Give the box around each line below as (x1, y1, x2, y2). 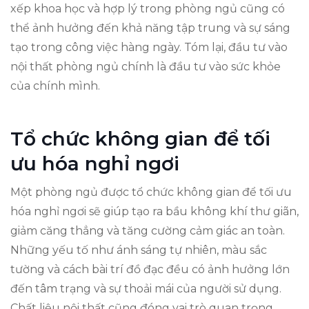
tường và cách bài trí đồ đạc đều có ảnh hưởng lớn (10, 262, 290, 276)
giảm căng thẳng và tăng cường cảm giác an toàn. (10, 223, 285, 237)
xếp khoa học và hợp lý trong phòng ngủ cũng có (10, 1, 285, 15)
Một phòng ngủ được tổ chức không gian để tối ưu (10, 185, 292, 199)
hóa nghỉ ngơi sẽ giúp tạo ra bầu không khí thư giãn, (10, 204, 299, 218)
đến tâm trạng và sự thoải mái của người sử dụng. (10, 281, 281, 295)
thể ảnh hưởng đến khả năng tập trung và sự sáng (10, 21, 290, 34)
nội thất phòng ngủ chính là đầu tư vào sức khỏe (10, 59, 281, 73)
